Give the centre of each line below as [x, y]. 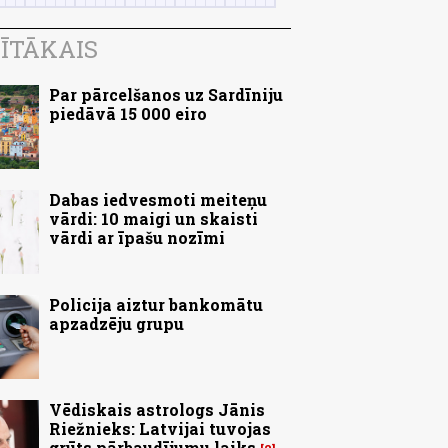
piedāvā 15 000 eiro [128, 114]
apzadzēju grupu [116, 324]
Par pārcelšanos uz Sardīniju [166, 95]
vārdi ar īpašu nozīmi [137, 238]
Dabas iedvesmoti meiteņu [158, 200]
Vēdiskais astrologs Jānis [157, 410]
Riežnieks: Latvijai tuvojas [160, 429]
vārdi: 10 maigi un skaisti [153, 219]
